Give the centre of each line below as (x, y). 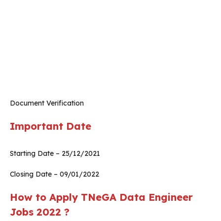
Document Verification (47, 103)
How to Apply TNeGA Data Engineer (101, 197)
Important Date (51, 126)
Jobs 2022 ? (40, 212)
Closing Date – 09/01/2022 (55, 174)
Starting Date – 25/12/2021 (55, 154)
